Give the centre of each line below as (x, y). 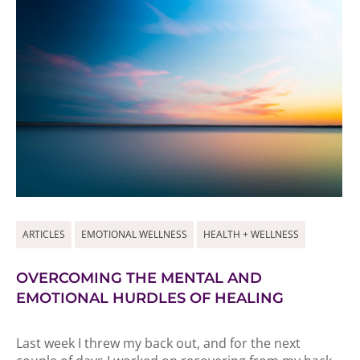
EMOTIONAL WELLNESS (134, 234)
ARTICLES (44, 234)
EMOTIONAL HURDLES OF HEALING (150, 298)
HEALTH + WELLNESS (251, 234)
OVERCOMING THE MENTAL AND (139, 278)
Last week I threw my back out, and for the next (158, 343)
